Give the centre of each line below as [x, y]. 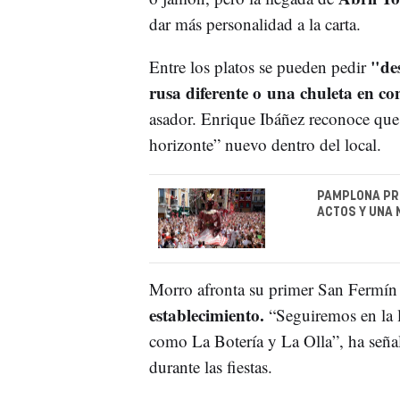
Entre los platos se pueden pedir [259, 66]
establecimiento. [206, 315]
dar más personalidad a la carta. [254, 23]
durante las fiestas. [210, 367]
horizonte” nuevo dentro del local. [265, 144]
